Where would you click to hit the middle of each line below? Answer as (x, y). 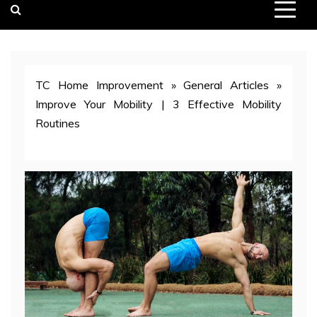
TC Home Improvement (99, 85)
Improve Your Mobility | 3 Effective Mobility (158, 104)
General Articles (226, 85)
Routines (58, 123)
